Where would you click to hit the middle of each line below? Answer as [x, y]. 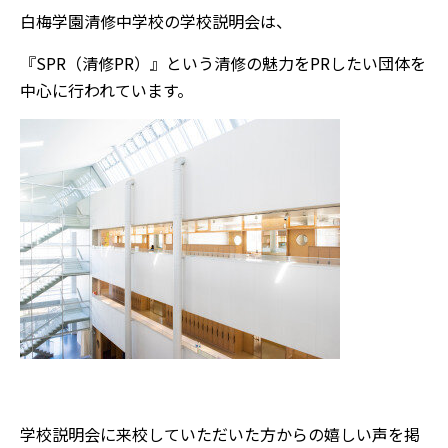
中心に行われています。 [106, 90]
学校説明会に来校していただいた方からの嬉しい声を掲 [220, 434]
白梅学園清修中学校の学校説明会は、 [156, 21]
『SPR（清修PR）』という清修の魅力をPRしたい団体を [223, 63]
